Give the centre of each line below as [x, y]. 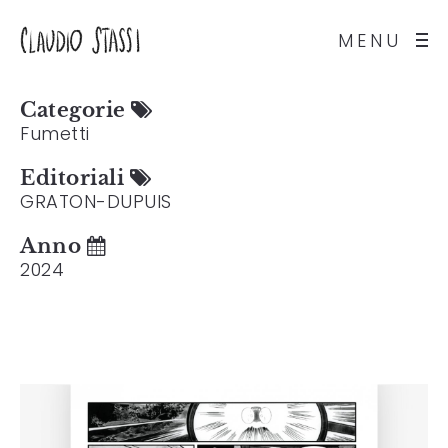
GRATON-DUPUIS [96, 201]
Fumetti [55, 133]
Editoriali [75, 178]
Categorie [75, 110]
